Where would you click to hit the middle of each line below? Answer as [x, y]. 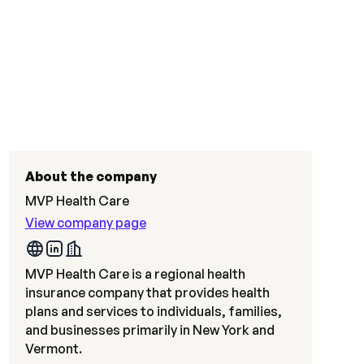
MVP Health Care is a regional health [135, 274]
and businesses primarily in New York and [149, 330]
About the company [91, 176]
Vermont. [53, 349]
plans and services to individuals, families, [153, 311]
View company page [85, 223]
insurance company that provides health [147, 292]
